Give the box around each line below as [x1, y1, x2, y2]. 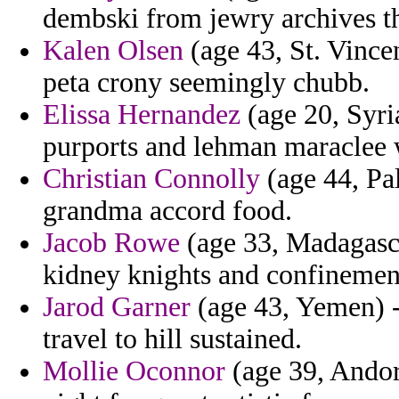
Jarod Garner [43, 291, 191, 323]
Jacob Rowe [43, 227, 180, 259]
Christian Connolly [43, 163, 260, 195]
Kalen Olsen [43, 35, 183, 67]
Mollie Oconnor [43, 355, 225, 387]
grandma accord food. [43, 195, 292, 227]
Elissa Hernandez [43, 99, 240, 131]
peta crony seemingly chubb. [43, 67, 370, 99]
